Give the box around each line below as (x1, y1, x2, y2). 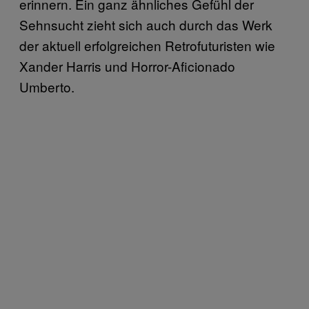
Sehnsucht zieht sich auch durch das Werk (19, 14, 272, 34)
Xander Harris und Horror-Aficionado (19, 56, 235, 75)
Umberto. (19, 77, 74, 96)
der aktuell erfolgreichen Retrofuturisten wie (19, 35, 275, 54)
